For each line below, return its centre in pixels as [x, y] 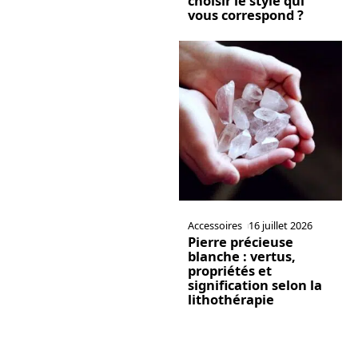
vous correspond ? [245, 14]
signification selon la [255, 285]
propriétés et [229, 271]
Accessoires [215, 226]
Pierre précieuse [240, 242]
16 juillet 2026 [281, 226]
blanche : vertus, [241, 257]
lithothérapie [231, 300]
